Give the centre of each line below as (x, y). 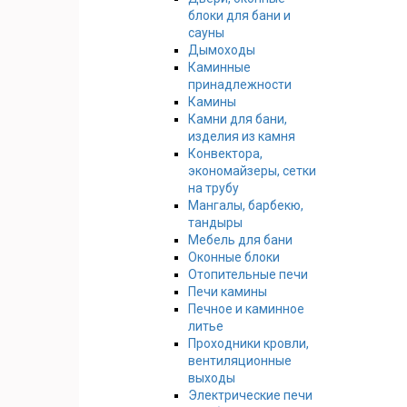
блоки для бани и (239, 15)
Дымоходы (222, 50)
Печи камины (228, 291)
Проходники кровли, (248, 343)
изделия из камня (242, 136)
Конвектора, (225, 153)
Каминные (219, 67)
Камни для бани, (238, 119)
